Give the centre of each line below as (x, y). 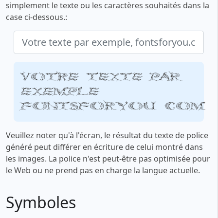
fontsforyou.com (113, 106)
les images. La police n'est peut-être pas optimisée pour (108, 159)
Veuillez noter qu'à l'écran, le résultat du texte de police (107, 136)
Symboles (41, 202)
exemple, (65, 91)
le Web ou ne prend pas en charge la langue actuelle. (103, 171)
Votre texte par (101, 77)
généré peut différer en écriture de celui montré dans (104, 147)
